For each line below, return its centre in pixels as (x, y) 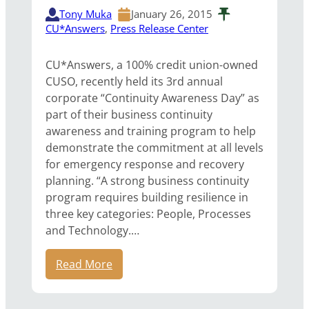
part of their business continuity (129, 114)
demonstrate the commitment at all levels (154, 148)
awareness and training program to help (151, 131)
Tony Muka (86, 14)
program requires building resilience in (147, 197)
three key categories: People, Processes (148, 214)
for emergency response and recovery (145, 164)
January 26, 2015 (172, 14)
